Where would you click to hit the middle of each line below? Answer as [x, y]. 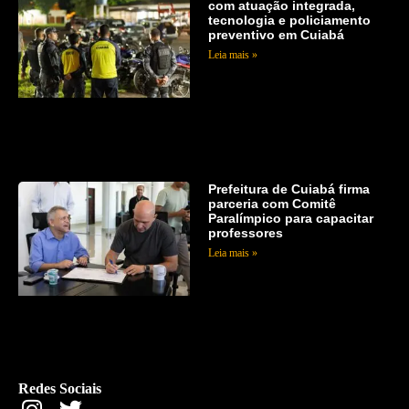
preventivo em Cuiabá [276, 34]
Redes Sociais [60, 388]
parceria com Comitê [272, 204]
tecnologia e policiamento [289, 20]
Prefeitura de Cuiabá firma [288, 189]
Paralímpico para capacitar [290, 219]
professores [245, 233]
